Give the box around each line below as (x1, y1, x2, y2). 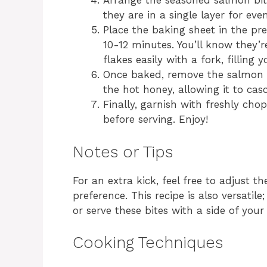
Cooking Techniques (73, 233, 223, 253)
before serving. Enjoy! (103, 113, 208, 126)
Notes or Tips (73, 142, 173, 162)
